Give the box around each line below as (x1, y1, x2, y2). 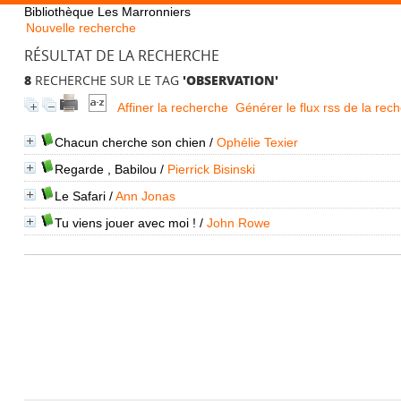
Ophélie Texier (216, 135, 298, 149)
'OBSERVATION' (182, 72, 278, 89)
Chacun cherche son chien (54, 135, 206, 149)
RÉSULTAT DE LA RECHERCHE (23, 46, 219, 65)
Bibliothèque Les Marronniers (23, 4, 191, 19)
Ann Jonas (115, 189, 175, 203)
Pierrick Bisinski (166, 162, 255, 176)
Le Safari (54, 189, 106, 203)
